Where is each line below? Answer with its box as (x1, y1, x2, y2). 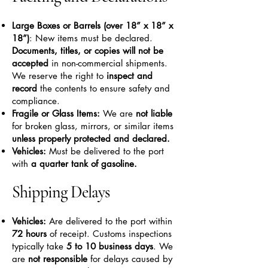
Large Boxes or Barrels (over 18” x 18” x (12, 20, 173, 31)
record (12, 83, 40, 94)
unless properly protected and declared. (12, 133, 170, 144)
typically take (12, 240, 66, 252)
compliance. (12, 95, 60, 106)
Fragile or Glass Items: (12, 108, 100, 119)
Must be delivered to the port (46, 145, 164, 157)
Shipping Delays (12, 182, 110, 202)
